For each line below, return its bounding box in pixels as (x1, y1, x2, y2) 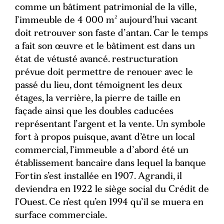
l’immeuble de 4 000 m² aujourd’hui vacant (15, 16, 197, 26)
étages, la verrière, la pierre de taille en (15, 94, 180, 104)
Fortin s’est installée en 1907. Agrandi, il (15, 172, 182, 182)
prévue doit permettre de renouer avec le (15, 68, 193, 78)
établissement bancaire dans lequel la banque (15, 159, 206, 169)
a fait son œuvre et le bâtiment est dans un (15, 42, 195, 52)
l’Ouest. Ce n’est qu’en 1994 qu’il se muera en (15, 198, 203, 208)
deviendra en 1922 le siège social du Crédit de (15, 185, 209, 195)
